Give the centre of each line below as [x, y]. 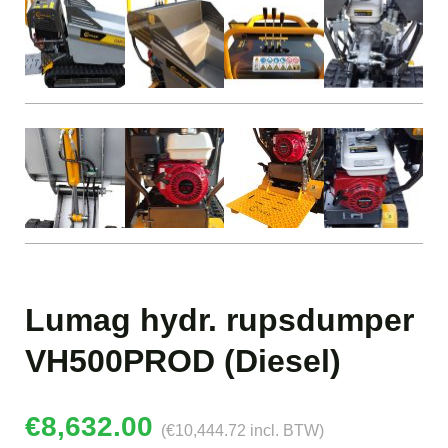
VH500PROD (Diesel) [183, 360]
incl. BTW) [285, 430]
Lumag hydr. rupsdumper [219, 319]
